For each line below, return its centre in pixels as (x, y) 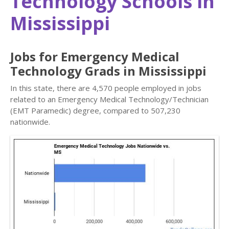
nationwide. (30, 122)
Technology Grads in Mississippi (108, 71)
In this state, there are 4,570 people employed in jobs (106, 88)
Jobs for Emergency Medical (95, 56)
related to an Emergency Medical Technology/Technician (109, 99)
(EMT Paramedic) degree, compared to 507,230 (95, 110)
